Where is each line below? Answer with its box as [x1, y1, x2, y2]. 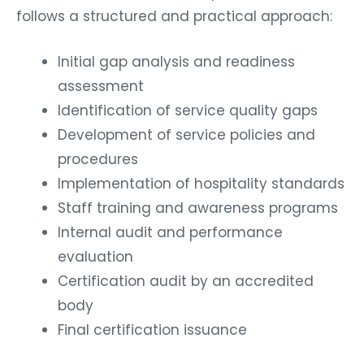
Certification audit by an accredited [58, 271, 314, 291]
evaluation [58, 246, 133, 266]
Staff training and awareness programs [58, 197, 338, 218]
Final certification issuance [58, 319, 247, 340]
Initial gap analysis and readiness [58, 51, 295, 71]
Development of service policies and [58, 124, 315, 145]
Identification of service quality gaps [58, 100, 318, 120]
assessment [58, 76, 144, 96]
